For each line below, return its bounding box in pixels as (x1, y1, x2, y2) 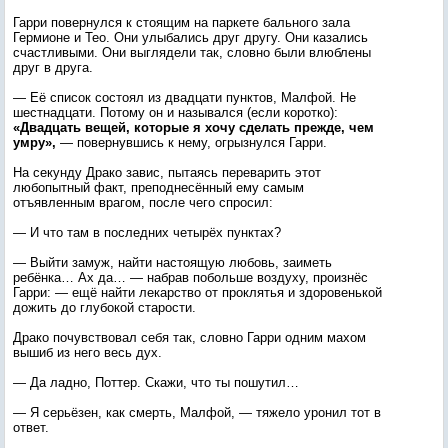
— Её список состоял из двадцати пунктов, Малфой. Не (13, 90, 356, 105)
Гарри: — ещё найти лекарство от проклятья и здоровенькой (13, 285, 382, 300)
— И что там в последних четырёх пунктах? (13, 225, 281, 240)
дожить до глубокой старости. (13, 300, 196, 315)
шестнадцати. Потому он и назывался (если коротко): (13, 105, 338, 120)
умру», (13, 135, 56, 150)
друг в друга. (13, 60, 93, 75)
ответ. (13, 420, 49, 435)
